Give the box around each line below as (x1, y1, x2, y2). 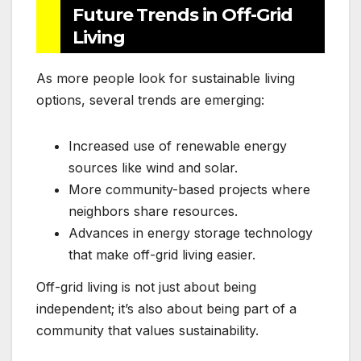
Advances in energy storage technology (68, 225, 313, 242)
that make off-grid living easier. (68, 247, 255, 263)
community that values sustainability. (36, 322, 259, 338)
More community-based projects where (68, 181, 310, 198)
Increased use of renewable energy (68, 138, 287, 155)
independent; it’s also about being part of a (36, 300, 297, 317)
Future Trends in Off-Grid (73, 4, 293, 27)
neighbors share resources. (68, 203, 238, 220)
